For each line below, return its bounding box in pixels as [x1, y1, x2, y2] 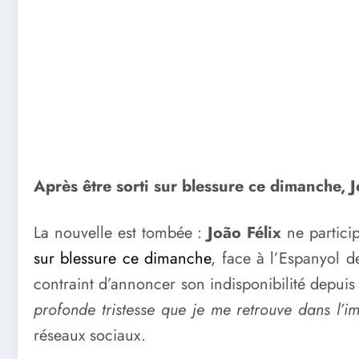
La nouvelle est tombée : [34, 220, 208, 244]
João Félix [208, 220, 282, 244]
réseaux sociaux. [34, 323, 146, 347]
